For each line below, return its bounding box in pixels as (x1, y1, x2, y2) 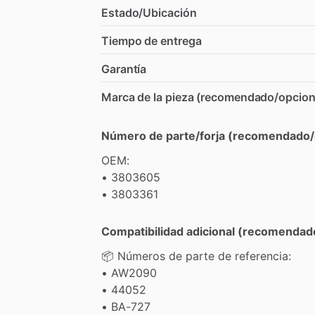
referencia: (235, 248, 291, 263)
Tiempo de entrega (101, 33, 202, 48)
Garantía (101, 61, 147, 76)
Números (117, 248, 165, 263)
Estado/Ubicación (101, 5, 197, 20)
